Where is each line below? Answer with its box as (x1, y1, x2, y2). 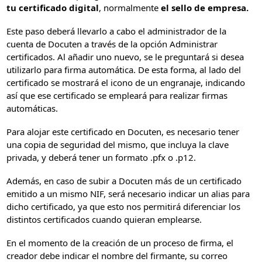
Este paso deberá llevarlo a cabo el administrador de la (6, 25, 227, 37)
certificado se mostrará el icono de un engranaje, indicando (6, 76, 246, 88)
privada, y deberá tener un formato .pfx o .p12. (6, 151, 196, 163)
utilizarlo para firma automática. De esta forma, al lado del (6, 63, 242, 75)
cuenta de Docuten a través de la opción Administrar (6, 37, 218, 50)
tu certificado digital (6, 1, 99, 13)
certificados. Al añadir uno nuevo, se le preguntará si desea (6, 50, 244, 63)
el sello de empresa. (161, 1, 249, 13)
